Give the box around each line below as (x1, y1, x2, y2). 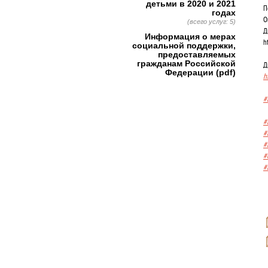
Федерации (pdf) (165, 68, 236, 77)
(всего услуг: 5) (187, 18, 236, 25)
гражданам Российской (137, 59, 236, 68)
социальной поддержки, (132, 41, 236, 50)
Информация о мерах (145, 32, 236, 41)
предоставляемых (158, 50, 236, 59)
